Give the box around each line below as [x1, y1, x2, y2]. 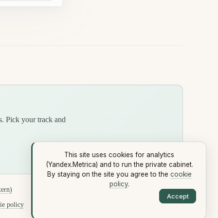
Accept [166, 192, 189, 200]
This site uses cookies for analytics [64, 151, 174, 159]
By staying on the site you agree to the [47, 170, 168, 179]
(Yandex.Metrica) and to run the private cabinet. [45, 161, 193, 169]
